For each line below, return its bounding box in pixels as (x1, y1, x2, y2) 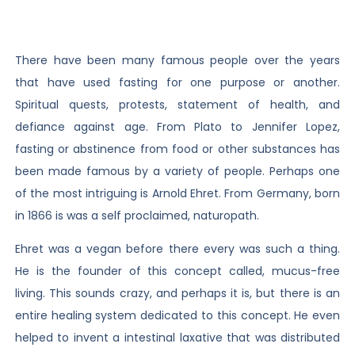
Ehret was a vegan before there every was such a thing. (14, 241, 341, 258)
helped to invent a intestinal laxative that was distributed (14, 330, 341, 346)
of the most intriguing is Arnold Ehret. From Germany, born (14, 185, 341, 201)
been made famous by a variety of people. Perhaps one (14, 162, 341, 179)
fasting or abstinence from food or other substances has (14, 140, 341, 157)
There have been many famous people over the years (14, 52, 341, 68)
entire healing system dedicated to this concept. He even (14, 307, 341, 324)
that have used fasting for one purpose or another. (14, 74, 341, 90)
